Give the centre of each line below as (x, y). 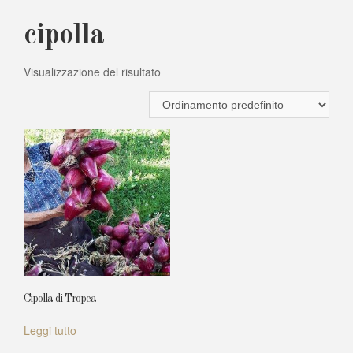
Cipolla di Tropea (60, 298)
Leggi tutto (50, 330)
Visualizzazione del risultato (92, 71)
